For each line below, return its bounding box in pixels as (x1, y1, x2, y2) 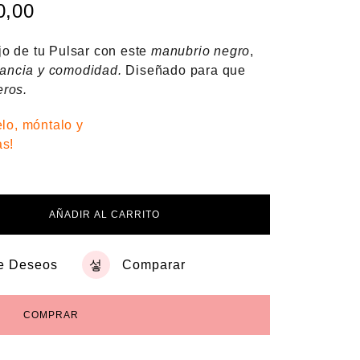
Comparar (122, 257, 186, 272)
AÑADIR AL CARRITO (48, 210, 160, 219)
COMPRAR (23, 310, 79, 320)
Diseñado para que (121, 63, 247, 77)
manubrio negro (151, 44, 251, 58)
